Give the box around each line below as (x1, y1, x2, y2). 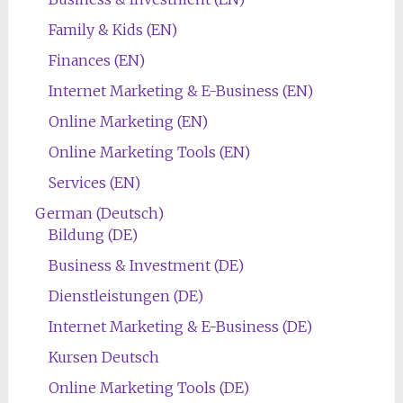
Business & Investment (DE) (48, 255, 244, 274)
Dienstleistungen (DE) (48, 286, 203, 305)
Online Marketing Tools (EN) (48, 142, 250, 161)
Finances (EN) (48, 50, 145, 69)
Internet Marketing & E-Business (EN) (48, 81, 313, 100)
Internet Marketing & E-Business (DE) (48, 317, 312, 336)
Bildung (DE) (48, 225, 138, 244)
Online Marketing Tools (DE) (48, 378, 249, 397)
